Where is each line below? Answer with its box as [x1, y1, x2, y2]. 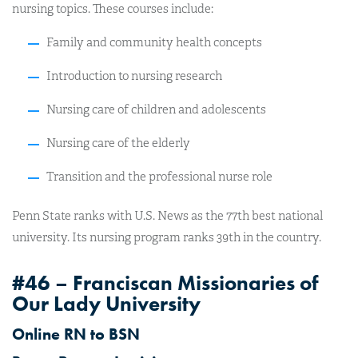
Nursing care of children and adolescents [46, 101, 266, 117]
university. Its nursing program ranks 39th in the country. [12, 230, 321, 245]
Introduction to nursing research [46, 68, 222, 83]
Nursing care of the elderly [46, 135, 190, 150]
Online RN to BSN [12, 324, 140, 344]
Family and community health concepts [46, 34, 262, 50]
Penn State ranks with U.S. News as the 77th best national [12, 209, 323, 223]
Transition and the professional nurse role [46, 169, 272, 184]
